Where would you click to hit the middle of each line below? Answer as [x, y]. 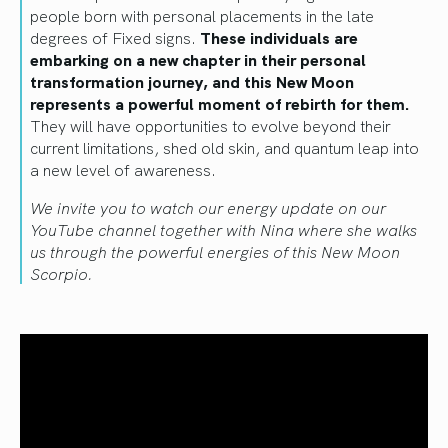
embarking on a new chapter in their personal [198, 59]
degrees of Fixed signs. [115, 37]
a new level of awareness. [123, 169]
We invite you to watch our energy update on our [208, 207]
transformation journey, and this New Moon [192, 81]
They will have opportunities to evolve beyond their [210, 125]
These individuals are [279, 37]
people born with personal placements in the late [202, 15]
